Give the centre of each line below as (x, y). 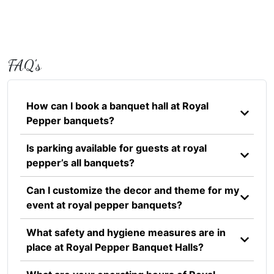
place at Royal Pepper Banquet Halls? (115, 247)
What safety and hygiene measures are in (126, 232)
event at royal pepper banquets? (104, 205)
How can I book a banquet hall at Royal (117, 106)
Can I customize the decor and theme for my (133, 190)
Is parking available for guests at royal (117, 148)
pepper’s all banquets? (80, 162)
